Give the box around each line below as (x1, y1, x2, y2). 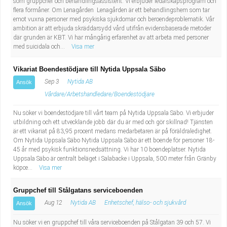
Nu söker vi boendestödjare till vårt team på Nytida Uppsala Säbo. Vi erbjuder (13, 109, 214, 117)
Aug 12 (43, 199, 62, 206)
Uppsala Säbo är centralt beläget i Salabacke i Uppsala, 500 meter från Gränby (13, 155, 216, 162)
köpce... (13, 164, 34, 171)
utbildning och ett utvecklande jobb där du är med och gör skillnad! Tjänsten (13, 119, 213, 126)
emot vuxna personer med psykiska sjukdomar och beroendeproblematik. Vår (13, 16, 214, 23)
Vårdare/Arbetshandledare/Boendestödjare (45, 91, 155, 98)
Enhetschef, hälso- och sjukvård (104, 199, 186, 206)
